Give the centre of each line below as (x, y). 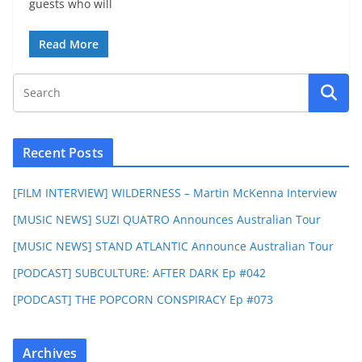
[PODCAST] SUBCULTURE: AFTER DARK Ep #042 (139, 273)
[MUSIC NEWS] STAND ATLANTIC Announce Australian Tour (173, 246)
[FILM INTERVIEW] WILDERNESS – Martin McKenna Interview (175, 193)
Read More (69, 44)
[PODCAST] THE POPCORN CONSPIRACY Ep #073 (143, 300)
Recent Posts (63, 153)
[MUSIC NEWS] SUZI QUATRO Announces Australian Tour (167, 220)
